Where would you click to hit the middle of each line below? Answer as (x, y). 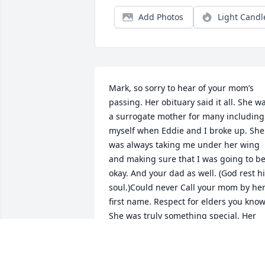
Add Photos (161, 17)
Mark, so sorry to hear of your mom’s (181, 88)
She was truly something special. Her (182, 216)
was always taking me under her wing (184, 145)
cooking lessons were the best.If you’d (184, 230)
